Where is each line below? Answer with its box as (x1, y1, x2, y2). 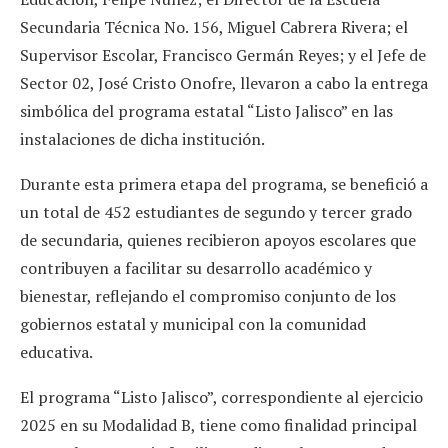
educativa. (20, 340, 93, 363)
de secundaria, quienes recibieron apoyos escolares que (20, 228, 416, 251)
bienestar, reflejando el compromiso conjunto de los (20, 284, 396, 307)
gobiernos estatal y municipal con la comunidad (20, 312, 366, 335)
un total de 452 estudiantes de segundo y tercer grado (20, 200, 412, 223)
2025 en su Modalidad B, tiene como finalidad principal (20, 413, 417, 436)
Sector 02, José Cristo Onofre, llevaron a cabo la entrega (20, 71, 428, 94)
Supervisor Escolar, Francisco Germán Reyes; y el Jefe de (20, 43, 426, 66)
